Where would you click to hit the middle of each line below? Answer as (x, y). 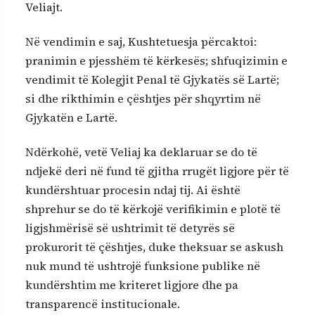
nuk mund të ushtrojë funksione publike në (143, 266)
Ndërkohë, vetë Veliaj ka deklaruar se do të (141, 152)
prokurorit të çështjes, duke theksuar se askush (154, 247)
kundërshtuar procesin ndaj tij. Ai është (133, 190)
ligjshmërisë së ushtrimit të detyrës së (130, 228)
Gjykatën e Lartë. (71, 118)
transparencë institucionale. (103, 304)
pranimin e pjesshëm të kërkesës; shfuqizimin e (156, 61)
